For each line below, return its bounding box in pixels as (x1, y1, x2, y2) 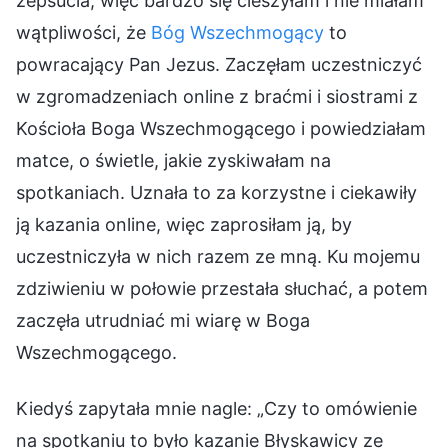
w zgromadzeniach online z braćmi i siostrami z (16, 85, 418, 107)
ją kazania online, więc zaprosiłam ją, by (16, 213, 352, 235)
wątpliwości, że (16, 21, 151, 43)
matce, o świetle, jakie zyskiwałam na (16, 149, 331, 171)
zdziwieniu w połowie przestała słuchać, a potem (16, 277, 428, 299)
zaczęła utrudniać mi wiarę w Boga (16, 309, 310, 331)
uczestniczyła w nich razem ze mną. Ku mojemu (16, 245, 420, 267)
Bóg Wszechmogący (151, 21, 324, 43)
